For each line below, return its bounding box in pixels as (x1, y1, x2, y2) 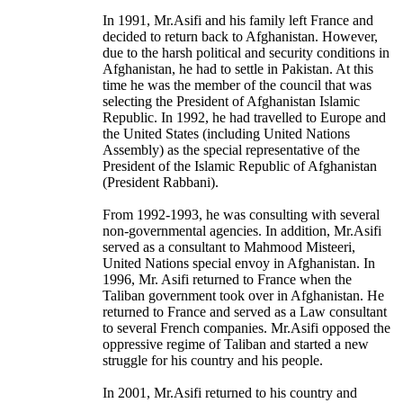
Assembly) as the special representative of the (103, 142, 360, 158)
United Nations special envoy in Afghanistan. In (103, 255, 375, 272)
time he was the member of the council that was (103, 77, 372, 94)
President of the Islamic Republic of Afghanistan (103, 158, 377, 175)
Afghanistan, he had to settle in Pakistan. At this (103, 61, 373, 77)
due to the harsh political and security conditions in (103, 45, 390, 61)
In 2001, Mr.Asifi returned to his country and (103, 385, 357, 401)
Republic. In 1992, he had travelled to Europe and (103, 110, 386, 126)
